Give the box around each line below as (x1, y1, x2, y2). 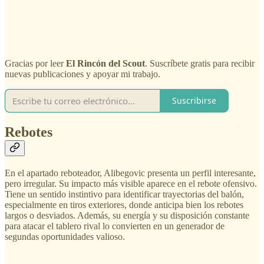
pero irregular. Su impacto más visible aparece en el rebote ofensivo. (5, 178, 257, 189)
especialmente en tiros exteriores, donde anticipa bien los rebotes (5, 199, 243, 210)
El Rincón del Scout (66, 58, 145, 68)
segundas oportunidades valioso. (5, 231, 125, 242)
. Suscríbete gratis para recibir (145, 58, 255, 68)
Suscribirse (172, 95, 216, 107)
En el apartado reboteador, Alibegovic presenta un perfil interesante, (5, 167, 256, 178)
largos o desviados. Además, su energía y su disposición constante (5, 210, 249, 220)
